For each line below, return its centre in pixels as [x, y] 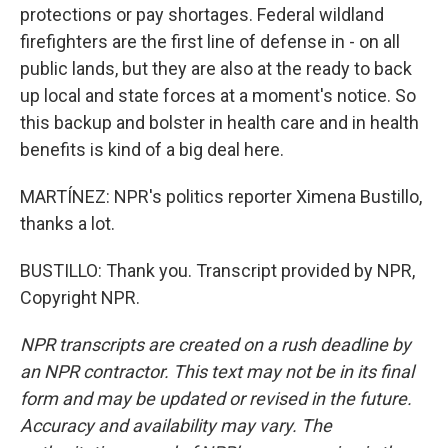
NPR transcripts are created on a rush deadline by [215, 344]
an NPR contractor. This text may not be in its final [217, 371]
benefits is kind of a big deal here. [152, 149]
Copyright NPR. [80, 297]
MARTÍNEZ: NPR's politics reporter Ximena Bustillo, [221, 196]
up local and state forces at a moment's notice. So [218, 95]
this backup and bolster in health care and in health [219, 122]
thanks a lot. [67, 223]
